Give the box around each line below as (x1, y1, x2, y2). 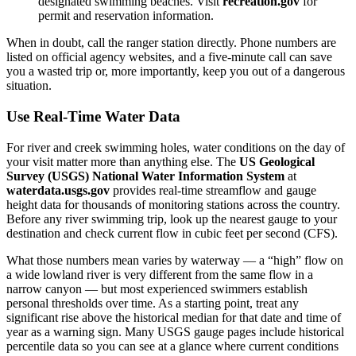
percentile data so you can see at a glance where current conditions (6, 339, 339, 353)
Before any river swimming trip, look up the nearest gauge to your (6, 211, 337, 226)
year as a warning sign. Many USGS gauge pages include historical (6, 324, 344, 339)
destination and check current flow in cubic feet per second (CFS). (6, 226, 338, 240)
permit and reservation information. (38, 9, 214, 23)
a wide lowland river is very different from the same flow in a (6, 267, 313, 281)
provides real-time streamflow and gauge (110, 183, 316, 197)
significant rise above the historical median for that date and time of (6, 310, 341, 324)
